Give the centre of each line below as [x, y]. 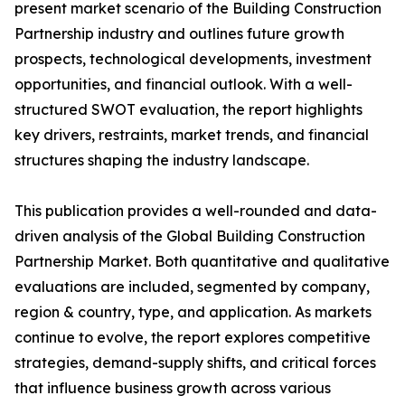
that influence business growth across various [173, 388]
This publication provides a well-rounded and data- [196, 211]
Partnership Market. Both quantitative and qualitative [202, 262]
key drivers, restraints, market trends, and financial [192, 135]
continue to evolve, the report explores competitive [193, 338]
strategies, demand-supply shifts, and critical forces [195, 363]
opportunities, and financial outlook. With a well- [184, 85]
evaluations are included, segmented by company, [192, 287]
